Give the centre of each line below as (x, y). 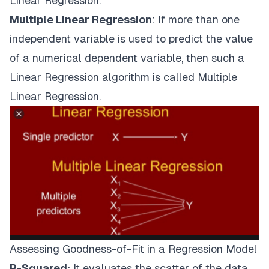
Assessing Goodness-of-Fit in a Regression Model (133, 249)
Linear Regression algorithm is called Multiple (123, 77)
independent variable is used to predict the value (131, 38)
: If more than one (196, 19)
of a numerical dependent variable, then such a (127, 58)
